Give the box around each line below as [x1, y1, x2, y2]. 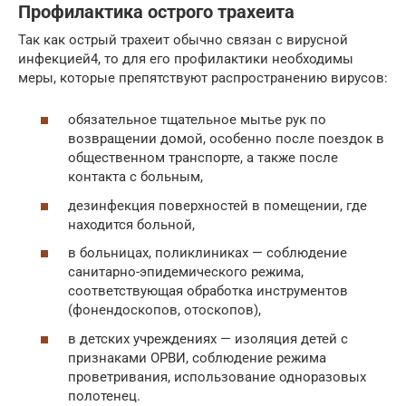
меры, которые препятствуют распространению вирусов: [18, 69, 388, 86]
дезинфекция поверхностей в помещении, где [68, 197, 367, 214]
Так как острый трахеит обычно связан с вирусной [18, 31, 348, 48]
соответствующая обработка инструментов [68, 283, 348, 300]
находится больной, [68, 216, 195, 233]
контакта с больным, [68, 169, 203, 186]
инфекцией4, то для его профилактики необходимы [18, 50, 353, 67]
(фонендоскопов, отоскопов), [68, 302, 261, 319]
